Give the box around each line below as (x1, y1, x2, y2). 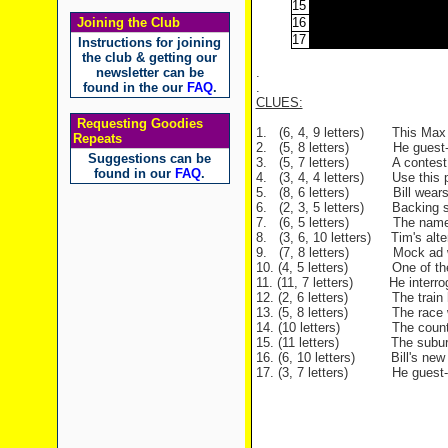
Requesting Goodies (72, 116, 203, 131)
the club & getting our (82, 50, 217, 65)
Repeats (72, 131, 122, 146)
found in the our (82, 80, 187, 95)
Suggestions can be (88, 151, 211, 166)
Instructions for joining (78, 35, 221, 50)
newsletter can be (95, 65, 204, 80)
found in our (94, 166, 175, 181)
